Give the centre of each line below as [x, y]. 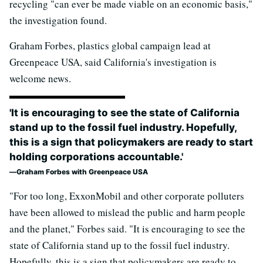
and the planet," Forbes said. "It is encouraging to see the [127, 229]
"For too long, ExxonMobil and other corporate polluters [127, 196]
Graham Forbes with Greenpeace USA [82, 172]
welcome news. [40, 78]
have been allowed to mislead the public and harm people [127, 212]
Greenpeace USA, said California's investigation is [113, 62]
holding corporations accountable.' [96, 157]
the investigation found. [58, 20]
